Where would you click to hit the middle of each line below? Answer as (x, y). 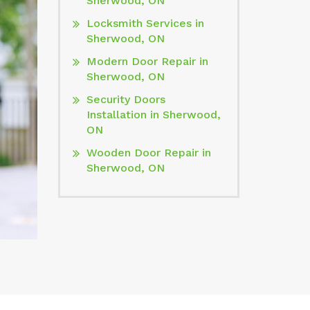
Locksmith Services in (145, 23)
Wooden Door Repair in (148, 153)
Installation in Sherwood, (153, 115)
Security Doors (126, 99)
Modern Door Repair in (147, 61)
